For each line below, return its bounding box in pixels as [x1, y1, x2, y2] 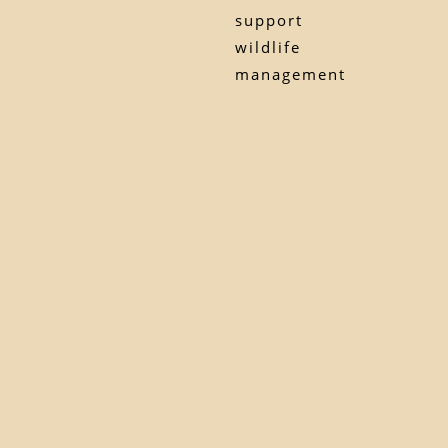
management [235, 63, 346, 84]
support [235, 9, 303, 30]
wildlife [235, 36, 301, 57]
